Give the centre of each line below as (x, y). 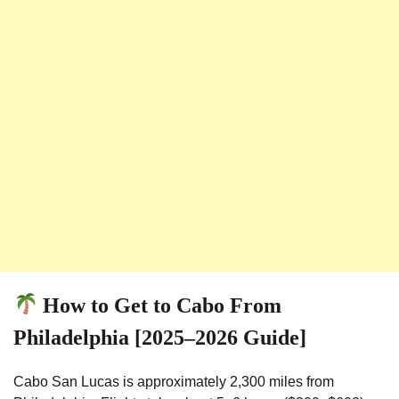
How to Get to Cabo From (160, 305)
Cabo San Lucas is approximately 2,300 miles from (174, 381)
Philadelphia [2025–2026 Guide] (160, 337)
